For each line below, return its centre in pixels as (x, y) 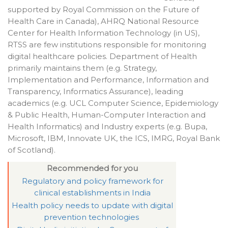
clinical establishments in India (92, 193)
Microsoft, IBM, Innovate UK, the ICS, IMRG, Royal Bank (114, 138)
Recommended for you (92, 168)
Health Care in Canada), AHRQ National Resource (103, 21)
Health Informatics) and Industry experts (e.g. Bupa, (107, 126)
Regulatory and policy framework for (92, 181)
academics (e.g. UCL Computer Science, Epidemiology (113, 103)
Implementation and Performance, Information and (108, 79)
